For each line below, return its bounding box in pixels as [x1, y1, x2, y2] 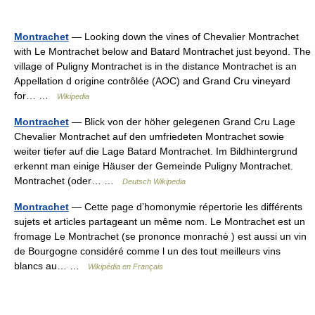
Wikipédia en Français [88, 262, 163, 271]
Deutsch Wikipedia [122, 177, 186, 186]
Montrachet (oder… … [14, 175, 122, 186]
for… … [14, 90, 57, 101]
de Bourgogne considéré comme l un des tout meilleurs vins [14, 245, 281, 257]
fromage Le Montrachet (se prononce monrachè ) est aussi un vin [14, 231, 307, 242]
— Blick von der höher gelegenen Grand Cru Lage [69, 116, 295, 127]
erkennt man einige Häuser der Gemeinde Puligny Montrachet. [14, 160, 293, 172]
